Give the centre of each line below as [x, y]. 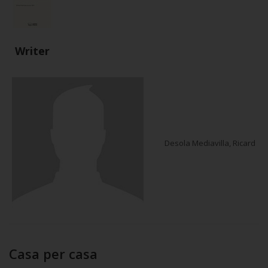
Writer [32, 51]
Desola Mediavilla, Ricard [210, 143]
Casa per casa [53, 254]
